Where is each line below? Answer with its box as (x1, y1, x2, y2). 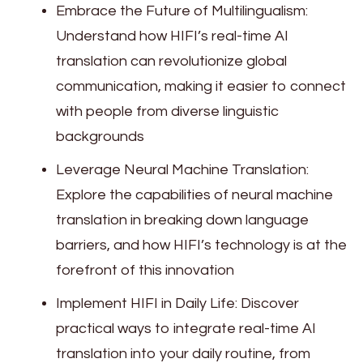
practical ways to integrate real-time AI (56, 320, 316, 336)
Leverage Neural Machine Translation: (56, 161, 309, 177)
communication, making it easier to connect (56, 78, 346, 94)
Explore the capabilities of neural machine (56, 186, 333, 203)
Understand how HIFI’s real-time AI (56, 28, 288, 44)
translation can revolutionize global (56, 53, 287, 69)
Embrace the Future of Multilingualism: (56, 2, 308, 19)
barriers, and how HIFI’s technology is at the (56, 237, 347, 253)
